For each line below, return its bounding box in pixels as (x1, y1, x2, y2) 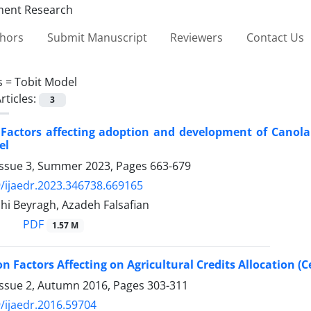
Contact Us (246, 29, 304, 45)
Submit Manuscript (47, 29, 147, 45)
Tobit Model (15, 74, 77, 90)
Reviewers (170, 29, 224, 45)
